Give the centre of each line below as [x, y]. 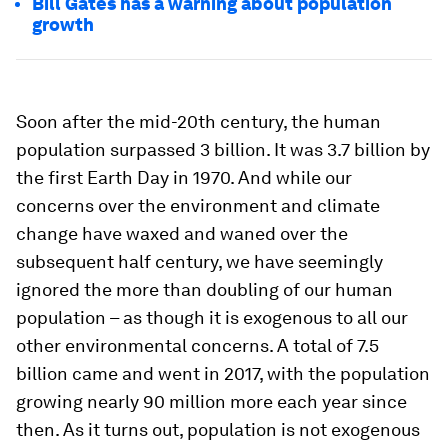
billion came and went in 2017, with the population [223, 374]
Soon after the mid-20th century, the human [198, 122]
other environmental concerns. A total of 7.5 [197, 346]
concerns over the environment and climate [198, 206]
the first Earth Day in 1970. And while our [184, 178]
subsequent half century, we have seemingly [199, 262]
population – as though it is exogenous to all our [212, 318]
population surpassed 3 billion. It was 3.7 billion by [223, 150]
